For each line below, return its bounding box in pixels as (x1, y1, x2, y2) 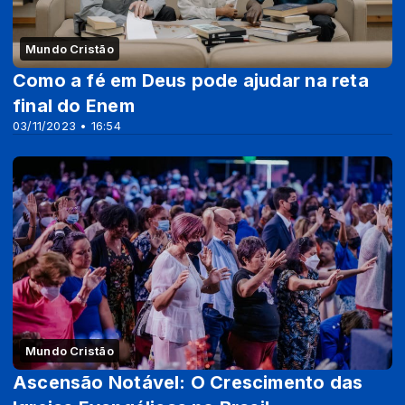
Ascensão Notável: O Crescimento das (13, 371, 363, 393)
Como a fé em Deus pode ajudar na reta (13, 69, 369, 91)
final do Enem (13, 94, 135, 117)
